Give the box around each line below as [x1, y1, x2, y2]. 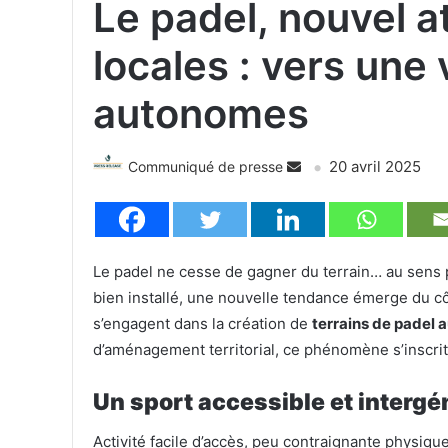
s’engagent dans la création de [93, 314, 312, 334]
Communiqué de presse [128, 158, 283, 176]
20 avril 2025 [329, 157, 421, 177]
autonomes [93, 89, 309, 139]
